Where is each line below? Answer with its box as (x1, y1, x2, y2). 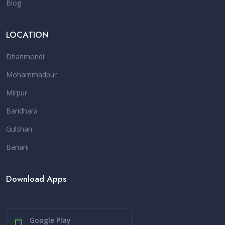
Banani (6, 142, 29, 152)
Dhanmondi (6, 51, 44, 61)
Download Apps (6, 172, 66, 185)
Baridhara (6, 105, 38, 116)
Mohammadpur (6, 69, 57, 79)
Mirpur (6, 87, 27, 97)
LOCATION (6, 28, 49, 41)
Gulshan (6, 124, 32, 134)
